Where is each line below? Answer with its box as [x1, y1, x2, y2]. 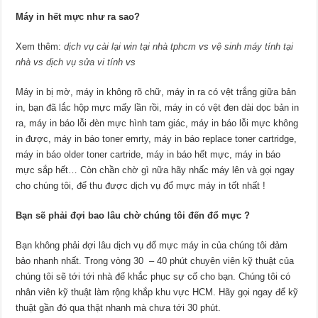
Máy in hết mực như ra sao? [16, 11, 141, 23]
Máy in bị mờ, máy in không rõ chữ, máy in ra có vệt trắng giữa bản [16, 87, 297, 98]
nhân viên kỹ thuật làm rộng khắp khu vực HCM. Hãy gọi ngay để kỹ [16, 287, 299, 298]
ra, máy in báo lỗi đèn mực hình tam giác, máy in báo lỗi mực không [16, 118, 299, 129]
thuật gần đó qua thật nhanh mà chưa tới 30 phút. [16, 302, 221, 314]
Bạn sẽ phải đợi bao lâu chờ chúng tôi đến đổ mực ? [16, 210, 251, 221]
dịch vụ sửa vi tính [46, 57, 124, 68]
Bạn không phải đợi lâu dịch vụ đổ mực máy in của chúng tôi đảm [16, 240, 288, 251]
